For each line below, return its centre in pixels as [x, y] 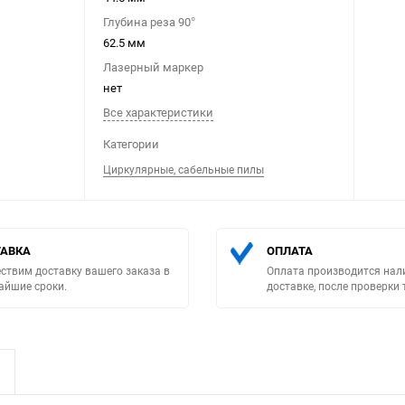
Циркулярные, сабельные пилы [184, 169]
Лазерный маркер [153, 67]
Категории [131, 144]
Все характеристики [158, 112]
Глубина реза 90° [149, 22]
